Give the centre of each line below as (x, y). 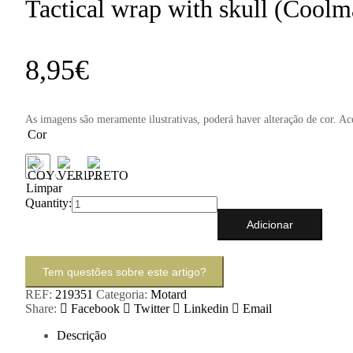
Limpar (44, 188)
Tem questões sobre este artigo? (124, 271)
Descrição (82, 335)
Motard (169, 294)
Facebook (95, 308)
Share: (41, 308)
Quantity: (48, 203)
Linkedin (206, 308)
